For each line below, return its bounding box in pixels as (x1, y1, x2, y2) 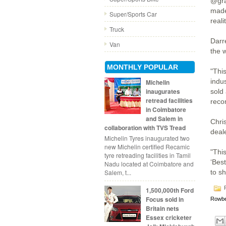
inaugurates (145, 87, 180, 96)
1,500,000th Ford (145, 185, 194, 195)
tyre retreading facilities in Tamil (104, 150, 191, 159)
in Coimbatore (145, 105, 186, 115)
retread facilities (145, 96, 193, 105)
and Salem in (145, 114, 183, 124)
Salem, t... (104, 167, 131, 177)
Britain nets (145, 203, 179, 213)
